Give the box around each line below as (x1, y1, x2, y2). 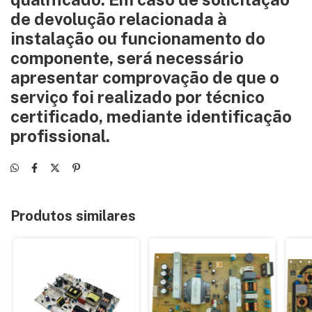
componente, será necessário (10, 48, 244, 68)
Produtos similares (10, 208, 136, 224)
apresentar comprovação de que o (10, 68, 279, 87)
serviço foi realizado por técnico (10, 87, 265, 107)
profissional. (10, 126, 110, 146)
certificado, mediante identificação (10, 107, 292, 126)
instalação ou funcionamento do (10, 29, 265, 48)
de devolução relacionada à (10, 9, 227, 29)
